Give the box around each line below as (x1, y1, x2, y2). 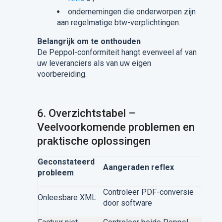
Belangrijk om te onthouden (37, 37, 141, 46)
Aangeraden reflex (103, 163, 174, 172)
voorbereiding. (37, 69, 87, 79)
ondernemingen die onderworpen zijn (67, 7, 196, 16)
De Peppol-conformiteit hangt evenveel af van (37, 48, 197, 57)
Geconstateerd (37, 157, 95, 166)
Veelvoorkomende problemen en (37, 121, 195, 133)
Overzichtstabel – (48, 107, 135, 119)
